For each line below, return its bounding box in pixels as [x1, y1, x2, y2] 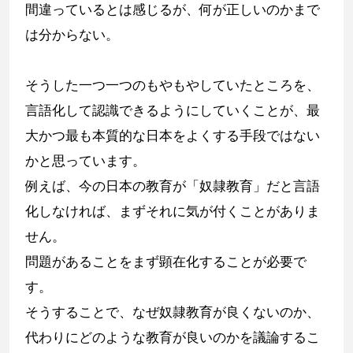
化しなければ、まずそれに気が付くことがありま [25, 203, 320, 219]
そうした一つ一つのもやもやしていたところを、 [25, 76, 320, 93]
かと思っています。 [25, 152, 146, 169]
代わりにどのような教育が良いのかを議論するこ [25, 329, 320, 345]
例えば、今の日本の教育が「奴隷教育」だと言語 [25, 177, 320, 194]
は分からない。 [25, 26, 119, 43]
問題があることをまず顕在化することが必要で [25, 253, 307, 269]
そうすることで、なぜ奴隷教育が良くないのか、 [25, 303, 320, 320]
